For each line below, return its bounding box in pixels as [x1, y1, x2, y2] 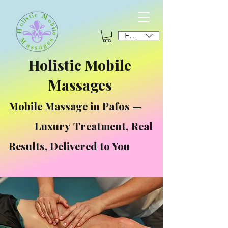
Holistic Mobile [28, 55, 131, 75]
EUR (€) [125, 31, 150, 40]
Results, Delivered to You [9, 139, 130, 153]
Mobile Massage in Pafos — [9, 99, 141, 113]
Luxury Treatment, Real [9, 119, 153, 133]
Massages [48, 75, 112, 95]
